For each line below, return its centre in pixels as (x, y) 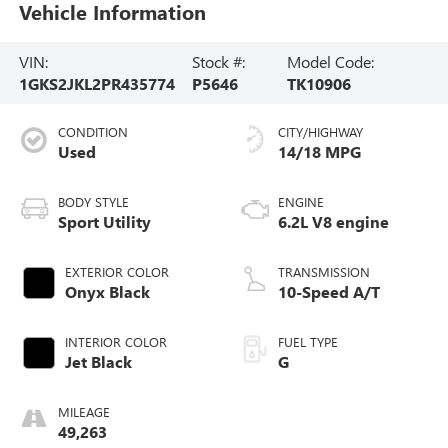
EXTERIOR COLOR (116, 271)
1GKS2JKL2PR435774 (96, 83)
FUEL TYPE (308, 341)
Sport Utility (104, 221)
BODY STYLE (93, 201)
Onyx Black (107, 291)
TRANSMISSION (324, 271)
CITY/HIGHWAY (320, 131)
